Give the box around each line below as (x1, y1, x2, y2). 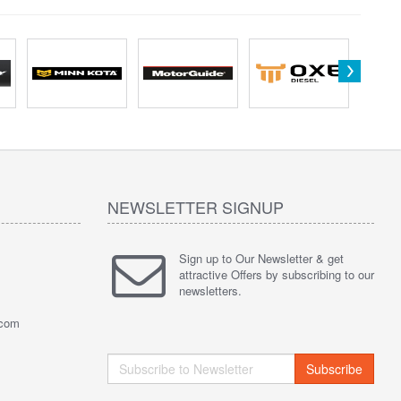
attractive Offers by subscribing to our (178, 265, 374, 283)
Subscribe (305, 359, 363, 378)
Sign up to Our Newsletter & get (178, 249, 344, 267)
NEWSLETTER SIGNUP (107, 194, 284, 218)
